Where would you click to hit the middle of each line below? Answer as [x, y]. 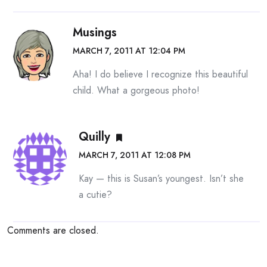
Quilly [94, 137]
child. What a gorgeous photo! [136, 91]
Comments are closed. [53, 231]
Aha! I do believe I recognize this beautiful [160, 74]
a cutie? [95, 195]
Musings [95, 33]
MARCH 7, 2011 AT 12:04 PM [129, 51]
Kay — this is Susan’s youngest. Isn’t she [161, 179]
